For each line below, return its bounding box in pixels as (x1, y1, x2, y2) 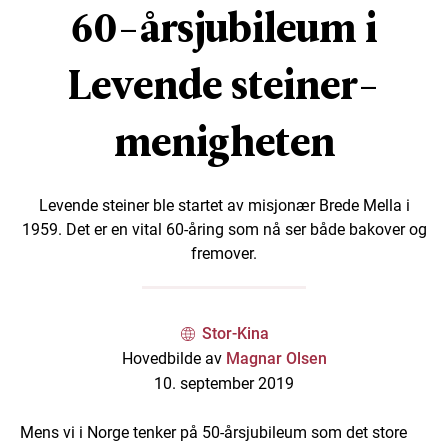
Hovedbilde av (121, 348, 226, 368)
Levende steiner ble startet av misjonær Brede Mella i (38, 195, 410, 215)
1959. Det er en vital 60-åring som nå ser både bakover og (21, 219, 427, 239)
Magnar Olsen (225, 348, 327, 368)
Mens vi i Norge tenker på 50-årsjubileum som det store (20, 422, 407, 442)
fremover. (191, 243, 257, 263)
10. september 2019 (154, 373, 294, 393)
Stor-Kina (202, 323, 269, 343)
